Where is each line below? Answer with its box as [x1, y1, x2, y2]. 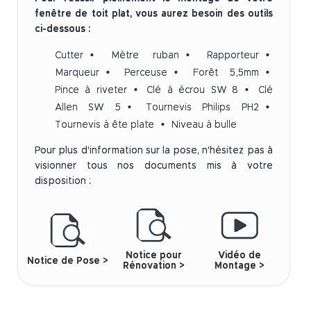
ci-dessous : [35, 24, 91, 35]
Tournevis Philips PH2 [145, 103, 259, 113]
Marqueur [54, 68, 99, 78]
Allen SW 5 [54, 103, 121, 113]
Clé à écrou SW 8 [146, 85, 239, 96]
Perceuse [124, 68, 168, 78]
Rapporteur [206, 51, 259, 61]
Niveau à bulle [170, 120, 237, 131]
